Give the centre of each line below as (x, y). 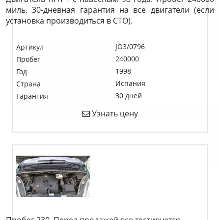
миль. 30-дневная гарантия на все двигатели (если (110, 10)
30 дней (129, 96)
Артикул (30, 47)
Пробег (28, 59)
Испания (130, 83)
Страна (28, 84)
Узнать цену (114, 113)
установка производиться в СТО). (69, 21)
